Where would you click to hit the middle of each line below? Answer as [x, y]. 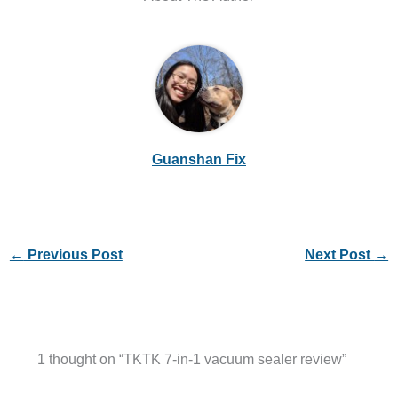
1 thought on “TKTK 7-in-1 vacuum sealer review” [191, 359]
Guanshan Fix [199, 159]
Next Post [340, 254]
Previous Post [73, 254]
